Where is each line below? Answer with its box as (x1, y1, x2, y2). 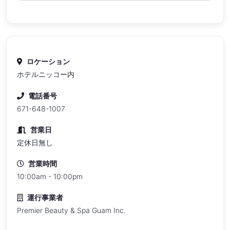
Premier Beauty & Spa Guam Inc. (17, 206, 126, 215)
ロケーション (27, 57, 70, 66)
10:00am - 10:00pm (17, 172, 83, 181)
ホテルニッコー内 (17, 70, 74, 79)
